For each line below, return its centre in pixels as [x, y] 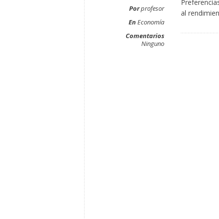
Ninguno [153, 44]
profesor [152, 8]
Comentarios [145, 36]
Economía [151, 22]
